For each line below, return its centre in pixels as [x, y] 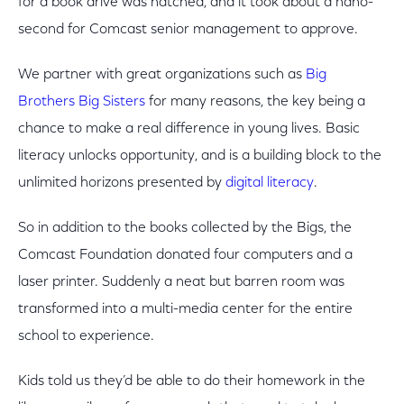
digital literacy [270, 183]
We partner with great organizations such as [162, 75]
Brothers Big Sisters [82, 102]
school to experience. [86, 336]
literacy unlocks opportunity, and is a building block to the [200, 156]
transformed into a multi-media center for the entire [185, 309]
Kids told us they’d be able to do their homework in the [192, 381]
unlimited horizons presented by [122, 183]
